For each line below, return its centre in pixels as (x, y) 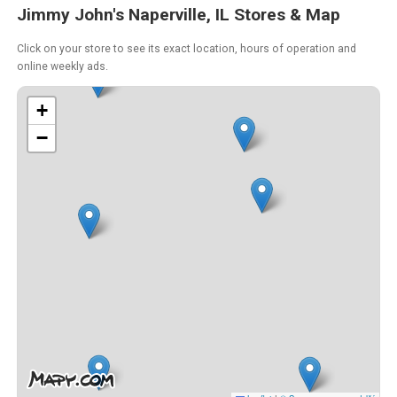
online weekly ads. (63, 66)
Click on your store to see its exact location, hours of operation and (187, 48)
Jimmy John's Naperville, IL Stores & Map (179, 14)
